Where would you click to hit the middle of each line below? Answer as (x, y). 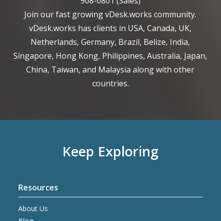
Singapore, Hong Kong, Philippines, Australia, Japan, (110, 56)
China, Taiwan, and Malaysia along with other (110, 70)
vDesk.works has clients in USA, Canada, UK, (110, 28)
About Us (33, 209)
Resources (38, 188)
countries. (110, 84)
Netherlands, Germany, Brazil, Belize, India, (110, 42)
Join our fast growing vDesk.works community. (110, 15)
